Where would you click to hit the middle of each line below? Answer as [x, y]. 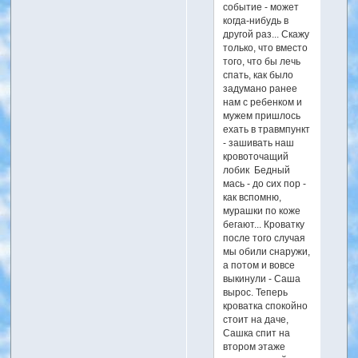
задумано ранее [261, 88]
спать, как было [259, 75]
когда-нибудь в [256, 20]
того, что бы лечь [262, 61]
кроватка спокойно [266, 306]
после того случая [265, 238]
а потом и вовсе [259, 265]
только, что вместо [266, 48]
